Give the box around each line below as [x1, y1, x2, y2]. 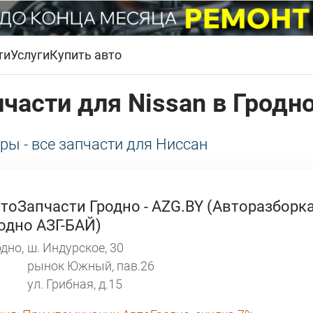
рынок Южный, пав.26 [27, 259, 154, 274]
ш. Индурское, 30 [27, 240, 124, 256]
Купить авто [50, 48, 122, 63]
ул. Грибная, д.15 [27, 277, 122, 292]
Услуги [10, 48, 50, 63]
